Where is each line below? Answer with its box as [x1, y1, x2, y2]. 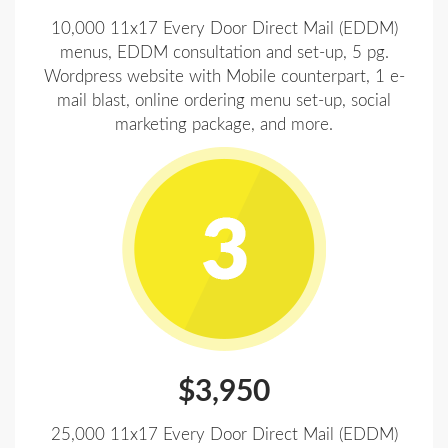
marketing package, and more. [115, 116, 333, 133]
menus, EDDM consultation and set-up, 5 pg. [59, 44, 389, 61]
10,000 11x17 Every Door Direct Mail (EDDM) [50, 20, 398, 37]
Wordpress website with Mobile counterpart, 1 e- [43, 68, 405, 85]
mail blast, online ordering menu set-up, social [57, 92, 391, 109]
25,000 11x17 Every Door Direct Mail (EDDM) [50, 426, 398, 443]
